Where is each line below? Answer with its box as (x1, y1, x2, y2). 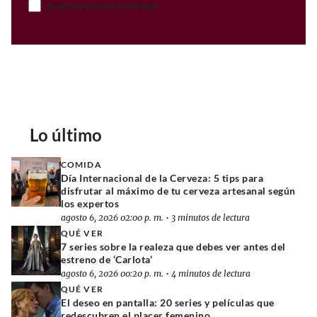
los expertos (61, 197, 120, 209)
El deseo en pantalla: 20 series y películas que (61, 296, 275, 309)
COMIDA (61, 159, 102, 170)
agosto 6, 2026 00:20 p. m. (61, 268, 163, 279)
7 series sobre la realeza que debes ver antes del (61, 241, 286, 253)
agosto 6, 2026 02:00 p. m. (61, 212, 163, 223)
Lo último (30, 125, 102, 145)
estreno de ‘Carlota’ (61, 253, 153, 265)
